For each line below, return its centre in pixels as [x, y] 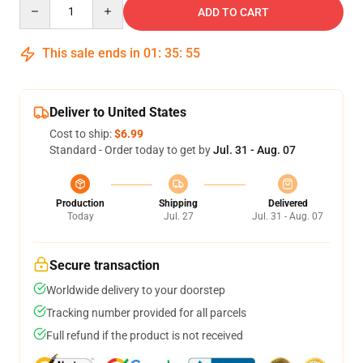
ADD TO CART [233, 12]
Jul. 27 [178, 216]
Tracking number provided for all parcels [146, 313]
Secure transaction [105, 265]
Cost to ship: [82, 134]
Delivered [288, 203]
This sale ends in [91, 53]
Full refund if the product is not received [145, 335]
